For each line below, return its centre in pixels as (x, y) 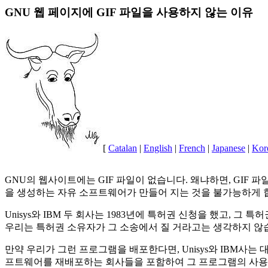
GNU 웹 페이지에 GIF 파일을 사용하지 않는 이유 (129, 12)
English (158, 148)
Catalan (123, 148)
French (192, 148)
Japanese (229, 148)
